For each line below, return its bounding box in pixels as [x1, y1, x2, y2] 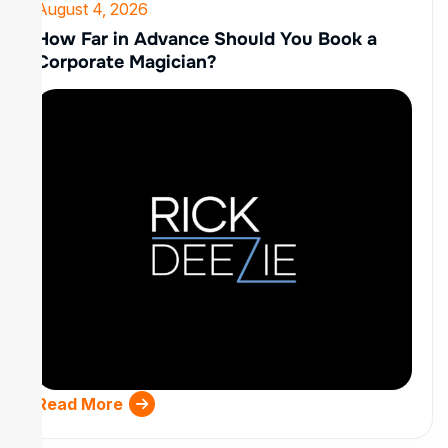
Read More [36, 393, 123, 414]
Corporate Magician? [36, 51, 217, 73]
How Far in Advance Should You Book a [36, 28, 377, 50]
